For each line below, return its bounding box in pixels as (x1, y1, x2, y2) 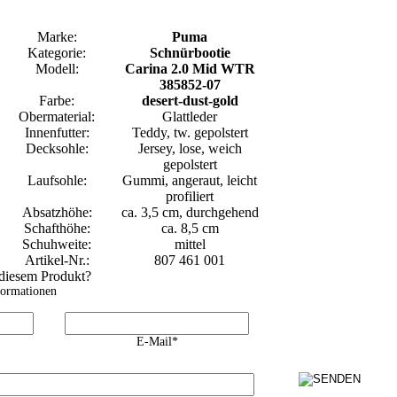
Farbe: (39, 92, 74, 108)
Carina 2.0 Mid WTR (124, 60, 255, 76)
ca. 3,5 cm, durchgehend (121, 204, 259, 220)
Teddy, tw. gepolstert (131, 124, 248, 140)
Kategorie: (27, 44, 86, 60)
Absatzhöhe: (21, 204, 92, 220)
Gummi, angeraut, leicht (122, 172, 257, 188)
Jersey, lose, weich (137, 140, 242, 156)
